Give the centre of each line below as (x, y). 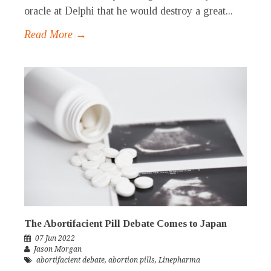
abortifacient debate (70, 260)
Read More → (55, 35)
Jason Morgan (58, 250)
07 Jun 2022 (55, 239)
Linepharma (179, 260)
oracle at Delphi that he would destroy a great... (129, 11)
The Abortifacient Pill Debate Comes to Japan (126, 224)
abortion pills (132, 260)
